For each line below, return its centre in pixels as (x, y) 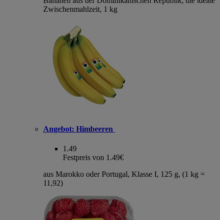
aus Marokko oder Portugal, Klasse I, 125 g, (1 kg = (124, 174)
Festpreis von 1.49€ (93, 157)
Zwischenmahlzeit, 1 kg (80, 9)
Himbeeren (95, 129)
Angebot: (59, 129)
